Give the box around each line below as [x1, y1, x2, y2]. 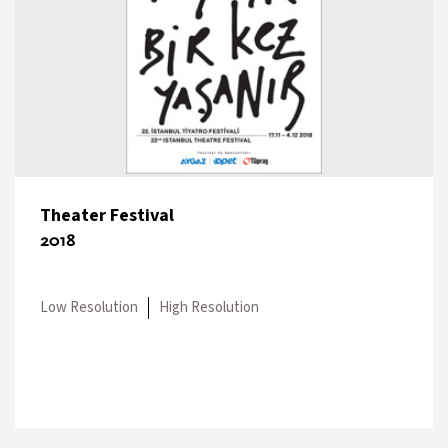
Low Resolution [40, 296, 138, 318]
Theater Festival [40, 202, 174, 228]
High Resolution [159, 296, 259, 318]
